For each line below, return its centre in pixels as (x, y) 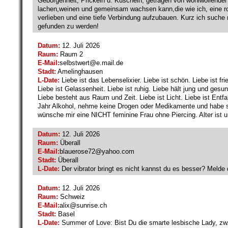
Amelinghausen (79, 71)
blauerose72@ (81, 151)
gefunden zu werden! (68, 26)
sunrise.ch (92, 205)
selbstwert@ (78, 63)
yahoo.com (118, 151)
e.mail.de (110, 63)
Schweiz (72, 196)
